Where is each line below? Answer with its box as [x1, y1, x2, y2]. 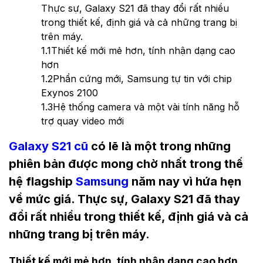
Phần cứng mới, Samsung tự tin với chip [53, 72, 232, 85]
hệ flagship [9, 174, 76, 189]
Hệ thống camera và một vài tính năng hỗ [53, 100, 240, 113]
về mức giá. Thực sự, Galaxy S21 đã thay [9, 192, 240, 207]
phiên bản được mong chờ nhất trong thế [9, 157, 243, 171]
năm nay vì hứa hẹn [129, 174, 241, 189]
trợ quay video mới [41, 114, 124, 127]
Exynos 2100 [41, 86, 98, 99]
